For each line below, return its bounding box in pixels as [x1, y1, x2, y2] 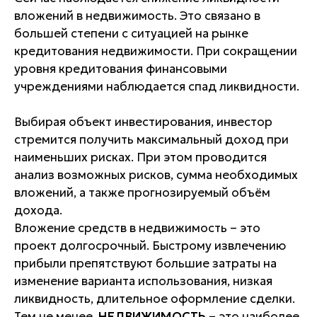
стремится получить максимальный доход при [14, 132, 289, 147]
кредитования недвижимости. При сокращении [14, 43, 297, 59]
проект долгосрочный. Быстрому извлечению [14, 238, 286, 253]
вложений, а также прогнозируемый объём [14, 185, 270, 200]
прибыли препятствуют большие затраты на [14, 255, 277, 271]
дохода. [14, 202, 62, 218]
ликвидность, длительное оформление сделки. [14, 291, 295, 306]
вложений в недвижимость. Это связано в [14, 8, 260, 23]
